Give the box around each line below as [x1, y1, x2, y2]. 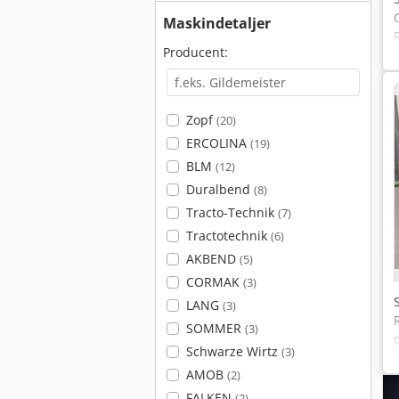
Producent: [163, 44, 228, 61]
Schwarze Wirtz [185, 343, 281, 360]
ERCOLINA [185, 134, 250, 151]
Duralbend [185, 181, 254, 198]
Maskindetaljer [163, 13, 271, 33]
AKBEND [185, 250, 240, 267]
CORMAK [185, 273, 243, 290]
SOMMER [185, 320, 245, 337]
